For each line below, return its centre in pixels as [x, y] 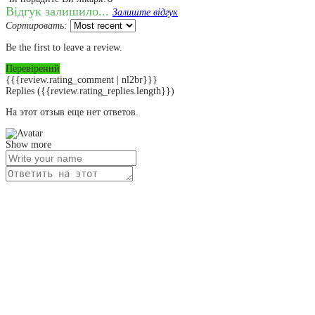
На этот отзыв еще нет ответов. [72, 112]
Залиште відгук [145, 12]
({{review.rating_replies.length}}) [106, 91]
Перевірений [33, 68]
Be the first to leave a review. [64, 47]
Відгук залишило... [59, 11]
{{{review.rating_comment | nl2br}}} [82, 79]
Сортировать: [37, 25]
